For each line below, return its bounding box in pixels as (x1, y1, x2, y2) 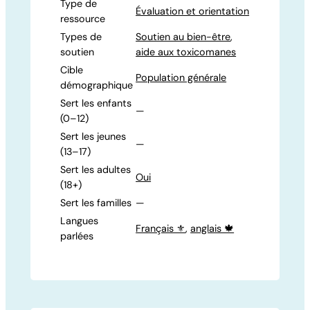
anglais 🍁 (190, 222, 235, 235)
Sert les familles (60, 197, 132, 210)
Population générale (136, 71, 227, 84)
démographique (60, 79, 134, 92)
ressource (60, 12, 106, 26)
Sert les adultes (60, 163, 131, 176)
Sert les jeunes (60, 130, 127, 143)
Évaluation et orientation (136, 5, 250, 18)
